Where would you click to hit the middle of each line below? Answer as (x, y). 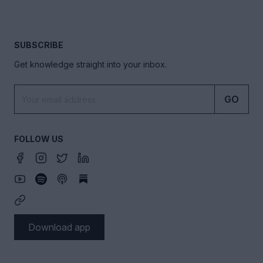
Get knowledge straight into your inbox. (90, 65)
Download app (59, 227)
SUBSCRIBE (39, 45)
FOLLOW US (39, 139)
